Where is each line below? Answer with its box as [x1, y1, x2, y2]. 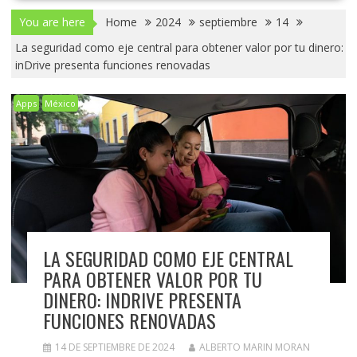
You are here [18, 14, 85, 29]
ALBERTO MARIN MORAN [198, 339, 310, 354]
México [44, 96, 76, 109]
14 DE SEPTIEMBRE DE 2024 [54, 339, 175, 354]
